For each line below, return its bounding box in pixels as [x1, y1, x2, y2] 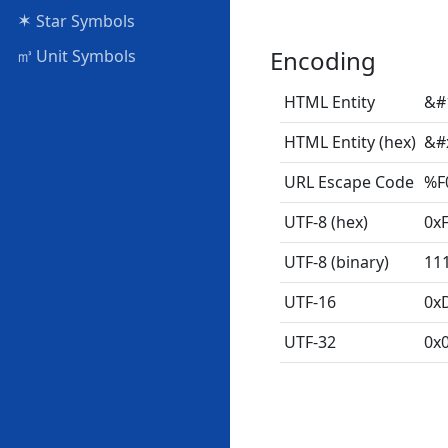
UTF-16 [284, 291, 336, 313]
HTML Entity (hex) [284, 131, 416, 153]
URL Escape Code [284, 171, 414, 193]
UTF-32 [284, 331, 336, 353]
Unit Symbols [32, 45, 136, 68]
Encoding [270, 44, 376, 77]
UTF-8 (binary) [284, 251, 389, 273]
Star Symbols [32, 10, 135, 33]
